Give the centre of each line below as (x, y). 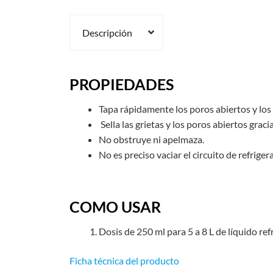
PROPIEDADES (121, 84)
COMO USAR (115, 206)
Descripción (107, 32)
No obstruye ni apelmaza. (151, 140)
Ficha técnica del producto (124, 260)
